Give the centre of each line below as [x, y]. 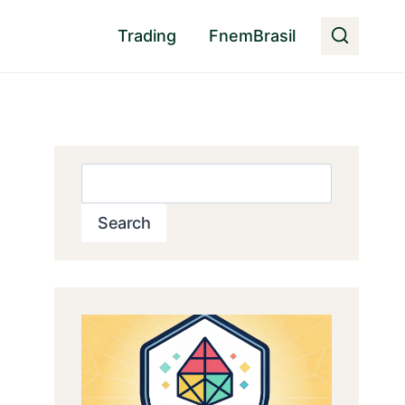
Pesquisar [118, 176]
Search [124, 222]
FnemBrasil [253, 36]
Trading [147, 36]
